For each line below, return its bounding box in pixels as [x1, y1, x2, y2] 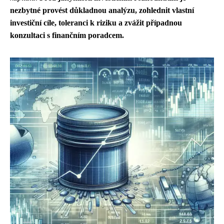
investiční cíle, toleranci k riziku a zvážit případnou [10, 18, 182, 27]
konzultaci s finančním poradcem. [10, 31, 124, 39]
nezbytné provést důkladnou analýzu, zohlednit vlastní [10, 6, 194, 14]
